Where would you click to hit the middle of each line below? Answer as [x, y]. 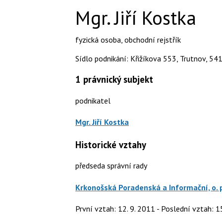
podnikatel [93, 101]
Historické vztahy [111, 144]
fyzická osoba [98, 39]
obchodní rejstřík [153, 39]
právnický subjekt [117, 80]
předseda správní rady [111, 166]
